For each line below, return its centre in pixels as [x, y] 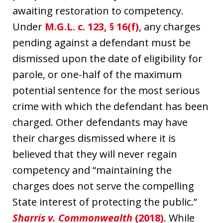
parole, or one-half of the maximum [97, 74]
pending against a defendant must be [102, 42]
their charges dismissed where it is [94, 138]
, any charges [170, 26]
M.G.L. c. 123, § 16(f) [92, 26]
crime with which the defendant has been [111, 106]
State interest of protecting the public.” [105, 202]
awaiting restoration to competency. [98, 10]
